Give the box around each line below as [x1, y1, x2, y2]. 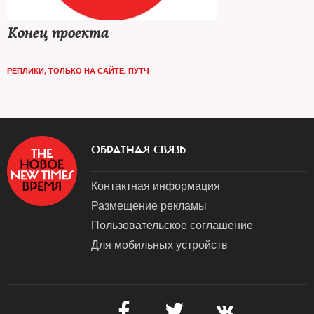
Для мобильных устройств [91, 236, 228, 252]
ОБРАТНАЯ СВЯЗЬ [91, 143, 186, 157]
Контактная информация [91, 177, 220, 193]
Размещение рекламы [91, 197, 207, 213]
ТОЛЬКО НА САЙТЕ [48, 65, 124, 76]
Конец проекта [7, 25, 108, 42]
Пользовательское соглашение [91, 217, 253, 233]
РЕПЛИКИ [7, 65, 44, 76]
